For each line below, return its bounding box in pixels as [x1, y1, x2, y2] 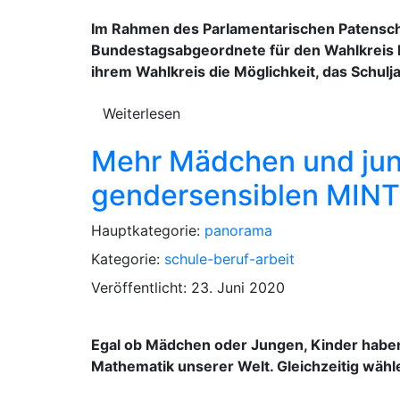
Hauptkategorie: [91, 221, 204, 239]
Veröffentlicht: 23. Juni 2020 [91, 278, 285, 296]
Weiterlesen [103, 104, 180, 122]
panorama [204, 221, 272, 239]
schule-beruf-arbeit [164, 249, 295, 268]
